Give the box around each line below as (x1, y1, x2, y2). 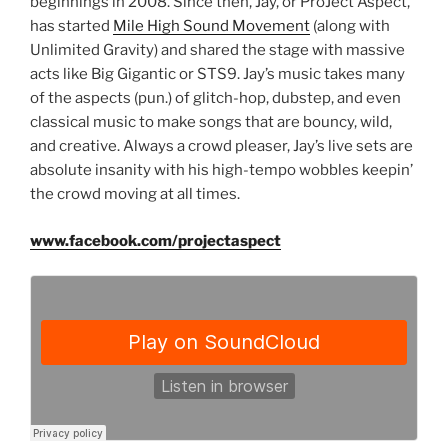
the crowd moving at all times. (30, 185, 240, 204)
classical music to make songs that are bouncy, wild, (30, 113, 392, 132)
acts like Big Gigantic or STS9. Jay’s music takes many (30, 65, 405, 84)
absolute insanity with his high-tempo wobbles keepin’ (30, 161, 413, 180)
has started (30, 17, 113, 36)
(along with (310, 17, 390, 36)
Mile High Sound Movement (113, 17, 310, 36)
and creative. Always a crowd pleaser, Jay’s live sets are (30, 137, 413, 156)
